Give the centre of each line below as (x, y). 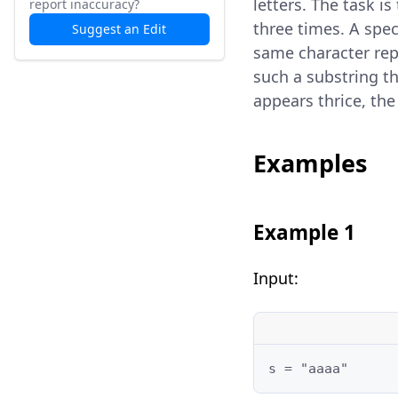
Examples (310, 163)
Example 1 (304, 232)
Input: (275, 278)
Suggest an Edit (119, 29)
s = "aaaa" (308, 368)
